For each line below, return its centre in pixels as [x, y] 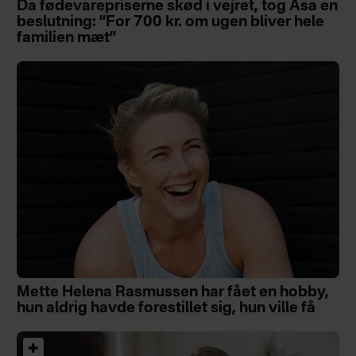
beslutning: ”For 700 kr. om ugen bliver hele [170, 23]
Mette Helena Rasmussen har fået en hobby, [172, 293]
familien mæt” [66, 39]
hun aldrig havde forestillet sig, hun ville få [166, 309]
